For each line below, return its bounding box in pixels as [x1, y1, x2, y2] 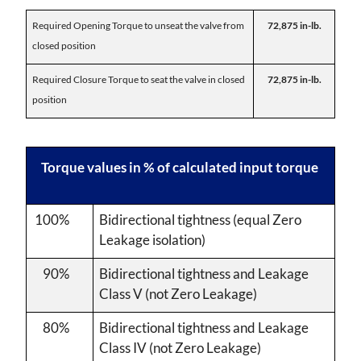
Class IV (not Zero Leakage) [99, 338, 262, 356]
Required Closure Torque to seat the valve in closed [32, 73, 246, 85]
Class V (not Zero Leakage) [99, 284, 258, 302]
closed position [32, 39, 97, 52]
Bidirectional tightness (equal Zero [99, 210, 302, 228]
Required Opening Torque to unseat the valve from [32, 19, 245, 31]
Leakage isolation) [99, 230, 206, 248]
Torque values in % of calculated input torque [41, 159, 318, 176]
